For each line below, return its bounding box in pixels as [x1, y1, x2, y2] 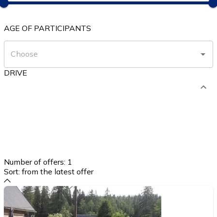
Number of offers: [4, 156, 65, 167]
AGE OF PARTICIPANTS [4, 23, 91, 33]
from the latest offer [22, 166, 93, 176]
